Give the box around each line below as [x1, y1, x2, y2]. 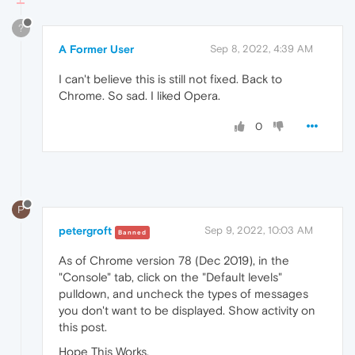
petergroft [59, 223, 112, 237]
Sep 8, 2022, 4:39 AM [210, 42, 313, 55]
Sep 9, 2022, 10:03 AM [204, 223, 313, 236]
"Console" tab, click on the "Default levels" [59, 269, 282, 284]
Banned [118, 228, 147, 236]
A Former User [59, 42, 134, 55]
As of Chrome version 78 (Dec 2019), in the [59, 253, 289, 267]
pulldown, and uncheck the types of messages [59, 286, 308, 300]
